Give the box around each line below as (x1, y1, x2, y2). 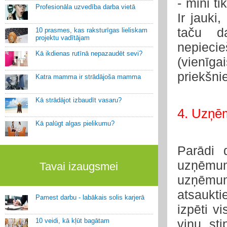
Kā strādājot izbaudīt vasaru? (35, 96, 122, 104)
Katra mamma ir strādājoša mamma (35, 73, 141, 81)
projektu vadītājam (35, 34, 90, 42)
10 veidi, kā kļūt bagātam (35, 217, 109, 224)
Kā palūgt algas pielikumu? (35, 120, 115, 127)
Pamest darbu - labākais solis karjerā (35, 194, 144, 201)
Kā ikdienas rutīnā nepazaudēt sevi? (35, 50, 142, 57)
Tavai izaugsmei (40, 160, 119, 173)
